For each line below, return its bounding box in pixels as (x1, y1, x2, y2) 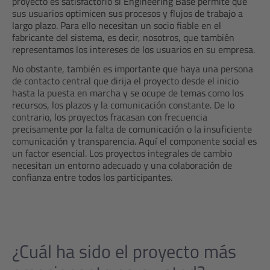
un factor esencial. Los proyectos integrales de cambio (12, 146, 232, 160)
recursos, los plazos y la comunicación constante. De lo (12, 98, 234, 112)
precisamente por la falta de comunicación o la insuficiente (12, 122, 252, 136)
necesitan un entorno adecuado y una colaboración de (12, 158, 232, 172)
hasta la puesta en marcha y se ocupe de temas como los (12, 86, 243, 100)
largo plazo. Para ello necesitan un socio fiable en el (12, 18, 221, 33)
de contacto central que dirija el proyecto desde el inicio (12, 74, 239, 88)
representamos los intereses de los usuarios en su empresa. (12, 42, 255, 57)
